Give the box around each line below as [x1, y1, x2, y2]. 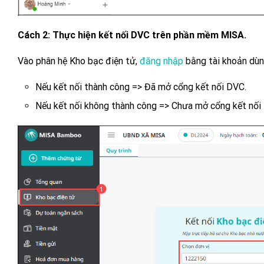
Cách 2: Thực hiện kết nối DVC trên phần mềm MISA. [18, 29, 246, 41]
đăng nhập [140, 55, 183, 67]
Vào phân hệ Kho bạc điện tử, [18, 55, 140, 67]
